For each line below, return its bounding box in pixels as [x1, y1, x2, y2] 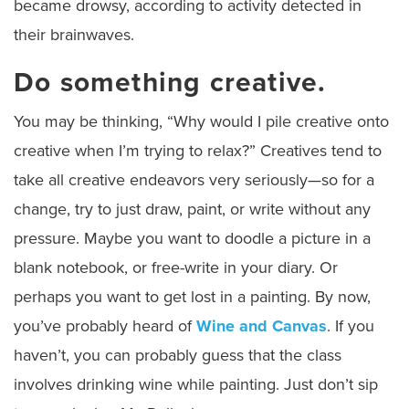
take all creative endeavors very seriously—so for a [14, 170, 374, 191]
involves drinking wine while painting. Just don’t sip [14, 374, 378, 395]
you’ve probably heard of [14, 316, 196, 337]
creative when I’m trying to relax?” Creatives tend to [14, 141, 382, 162]
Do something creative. [14, 66, 327, 100]
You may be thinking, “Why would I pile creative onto [14, 111, 389, 132]
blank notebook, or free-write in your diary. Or [14, 257, 338, 278]
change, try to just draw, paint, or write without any [14, 199, 371, 220]
